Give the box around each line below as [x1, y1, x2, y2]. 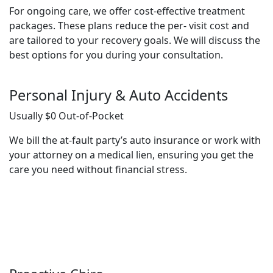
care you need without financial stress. [9, 163, 187, 176]
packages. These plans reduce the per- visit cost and [9, 19, 249, 32]
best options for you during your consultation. [9, 48, 223, 62]
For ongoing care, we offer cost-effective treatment [9, 4, 245, 18]
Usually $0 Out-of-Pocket [9, 109, 124, 122]
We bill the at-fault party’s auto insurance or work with [9, 133, 261, 147]
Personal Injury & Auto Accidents [9, 85, 228, 105]
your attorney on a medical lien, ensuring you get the [9, 148, 253, 161]
